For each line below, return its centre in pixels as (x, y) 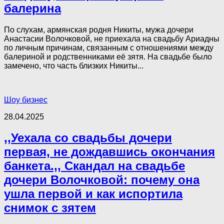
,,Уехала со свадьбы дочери (88, 138)
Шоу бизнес (26, 99)
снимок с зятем (50, 208)
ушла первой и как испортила (93, 194)
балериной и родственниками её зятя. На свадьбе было (108, 56)
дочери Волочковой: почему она (102, 180)
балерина (32, 8)
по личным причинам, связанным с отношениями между (109, 47)
